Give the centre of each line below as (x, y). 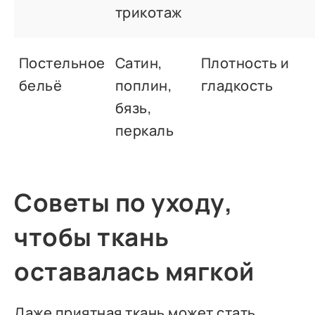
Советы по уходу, (124, 203)
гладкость (237, 86)
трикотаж (148, 13)
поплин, (144, 86)
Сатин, (139, 63)
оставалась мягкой (134, 272)
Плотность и (245, 63)
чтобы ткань (92, 237)
